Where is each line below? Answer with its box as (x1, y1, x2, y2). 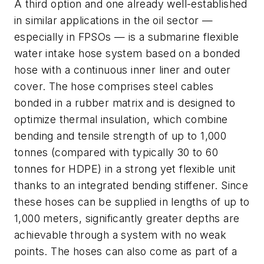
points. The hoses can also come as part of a (14, 245, 237, 258)
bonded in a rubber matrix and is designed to (14, 97, 236, 110)
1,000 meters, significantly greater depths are (14, 212, 240, 225)
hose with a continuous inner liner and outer (14, 64, 231, 77)
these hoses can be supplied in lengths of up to (14, 196, 250, 209)
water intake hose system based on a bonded (14, 47, 240, 60)
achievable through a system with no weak (14, 229, 226, 242)
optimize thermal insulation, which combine (14, 113, 228, 126)
